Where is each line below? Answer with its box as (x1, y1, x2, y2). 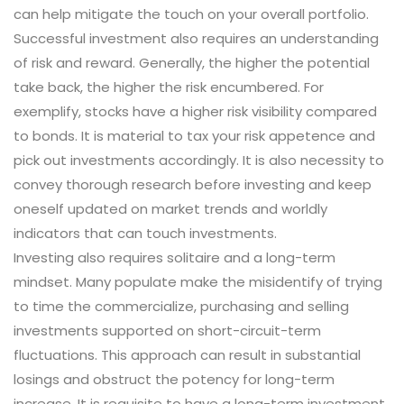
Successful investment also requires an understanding (14, 29, 379, 49)
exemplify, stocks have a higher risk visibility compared (14, 102, 377, 122)
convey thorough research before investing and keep (14, 175, 372, 195)
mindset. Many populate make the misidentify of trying (14, 272, 382, 292)
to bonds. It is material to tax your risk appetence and (14, 126, 375, 146)
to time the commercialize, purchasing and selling (14, 297, 349, 317)
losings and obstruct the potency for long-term (14, 370, 335, 390)
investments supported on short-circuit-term (14, 321, 321, 341)
